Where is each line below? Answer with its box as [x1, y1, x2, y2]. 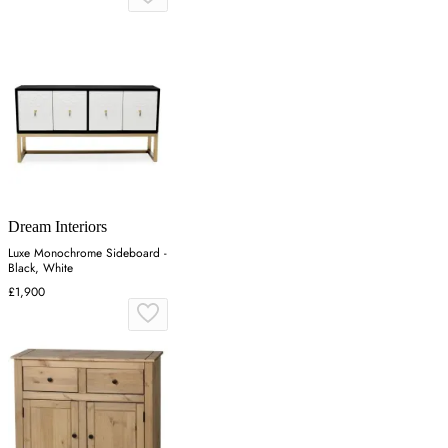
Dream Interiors [8, 218, 107, 236]
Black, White [8, 259, 73, 278]
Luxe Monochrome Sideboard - [8, 244, 167, 263]
